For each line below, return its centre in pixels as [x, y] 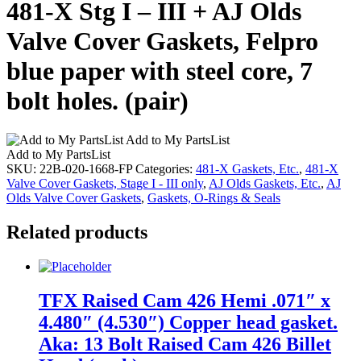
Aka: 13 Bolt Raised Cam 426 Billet [185, 344]
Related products [77, 232]
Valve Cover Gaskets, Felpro [162, 41]
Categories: [166, 168]
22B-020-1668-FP [86, 168]
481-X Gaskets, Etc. [247, 168]
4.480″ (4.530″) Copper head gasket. [188, 322]
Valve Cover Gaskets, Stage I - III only [105, 183]
